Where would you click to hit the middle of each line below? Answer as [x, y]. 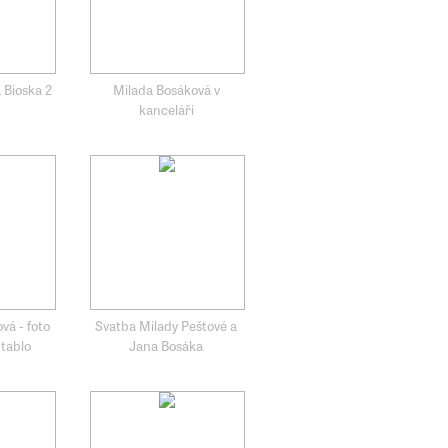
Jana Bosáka [166, 345]
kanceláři [166, 109]
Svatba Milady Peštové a [166, 325]
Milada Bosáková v [166, 89]
